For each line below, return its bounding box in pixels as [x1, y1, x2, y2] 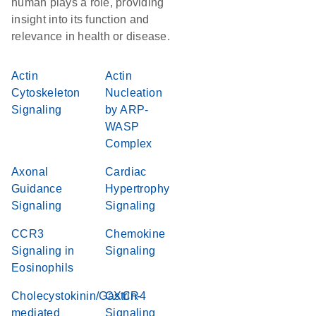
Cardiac [105, 166, 147, 178]
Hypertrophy [105, 183, 170, 195]
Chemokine [105, 228, 166, 240]
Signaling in [11, 245, 75, 257]
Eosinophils [11, 262, 74, 274]
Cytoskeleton [11, 87, 80, 99]
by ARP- [105, 104, 149, 116]
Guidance [11, 183, 63, 195]
